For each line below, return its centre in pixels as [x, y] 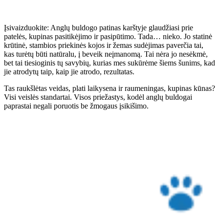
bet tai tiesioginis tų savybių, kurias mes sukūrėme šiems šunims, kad [109, 63]
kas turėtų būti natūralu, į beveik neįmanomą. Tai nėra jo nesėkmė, [106, 54]
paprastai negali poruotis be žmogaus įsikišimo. [76, 106]
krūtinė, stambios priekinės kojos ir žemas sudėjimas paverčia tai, [104, 45]
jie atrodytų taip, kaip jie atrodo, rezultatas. [69, 71]
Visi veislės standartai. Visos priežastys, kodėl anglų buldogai [98, 97]
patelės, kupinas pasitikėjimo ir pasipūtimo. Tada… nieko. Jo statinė [108, 36]
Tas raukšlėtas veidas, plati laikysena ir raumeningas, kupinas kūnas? [109, 88]
